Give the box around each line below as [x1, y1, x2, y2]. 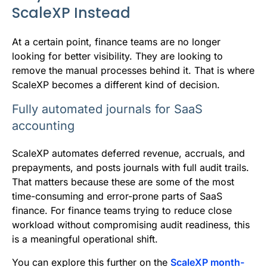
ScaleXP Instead [12, 3, 131, 23]
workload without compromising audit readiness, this [12, 219, 250, 231]
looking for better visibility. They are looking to [12, 50, 223, 63]
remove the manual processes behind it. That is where [12, 64, 254, 77]
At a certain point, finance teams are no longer [12, 36, 221, 48]
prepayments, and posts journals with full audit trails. [12, 162, 249, 174]
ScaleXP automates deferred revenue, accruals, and [12, 147, 245, 160]
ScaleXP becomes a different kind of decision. [12, 79, 220, 91]
